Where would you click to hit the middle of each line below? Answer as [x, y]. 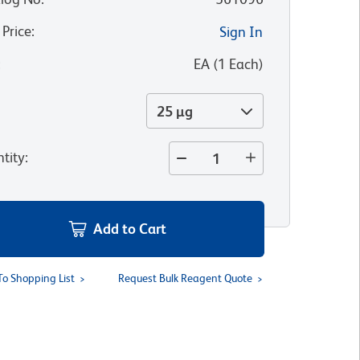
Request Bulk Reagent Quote [185, 278]
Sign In [241, 32]
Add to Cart [130, 229]
